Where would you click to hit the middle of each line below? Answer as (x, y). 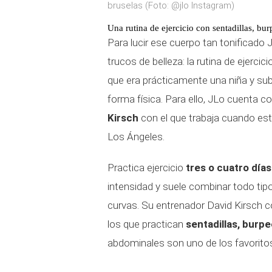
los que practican (147, 224)
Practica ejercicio (145, 168)
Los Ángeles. (136, 137)
